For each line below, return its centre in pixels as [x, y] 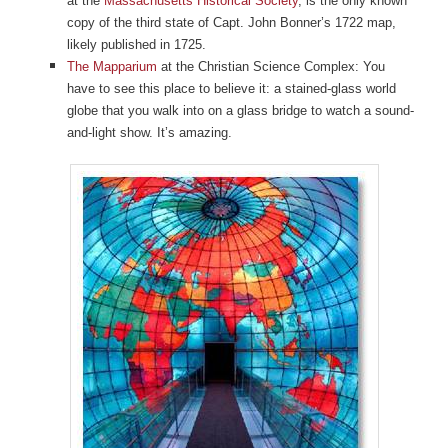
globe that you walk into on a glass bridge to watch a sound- [240, 110]
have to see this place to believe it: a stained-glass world [231, 88]
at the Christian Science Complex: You [270, 66]
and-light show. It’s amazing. [149, 132]
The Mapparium [111, 66]
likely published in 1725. [136, 44]
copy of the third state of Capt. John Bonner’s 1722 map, [231, 22]
